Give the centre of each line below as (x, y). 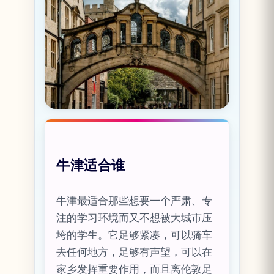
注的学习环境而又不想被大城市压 (135, 218)
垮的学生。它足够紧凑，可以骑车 (135, 235)
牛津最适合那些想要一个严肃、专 (135, 201)
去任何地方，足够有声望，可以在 (135, 252)
